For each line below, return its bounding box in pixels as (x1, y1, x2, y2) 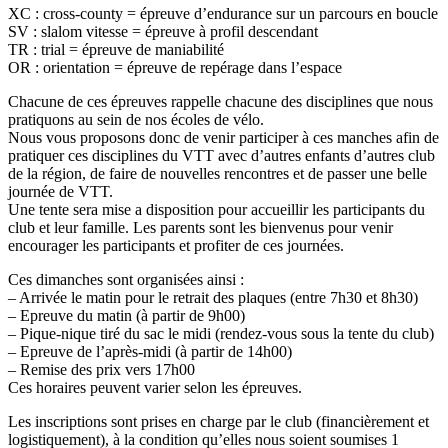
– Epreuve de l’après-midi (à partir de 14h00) (8, 342, 292, 360)
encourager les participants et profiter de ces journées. (8, 236, 344, 254)
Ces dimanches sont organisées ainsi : (8, 270, 244, 288)
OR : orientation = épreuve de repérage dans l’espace (8, 58, 342, 76)
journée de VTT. (8, 182, 113, 200)
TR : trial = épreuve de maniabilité (8, 40, 224, 58)
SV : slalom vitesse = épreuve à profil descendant (8, 22, 318, 40)
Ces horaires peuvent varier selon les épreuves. (8, 378, 302, 396)
